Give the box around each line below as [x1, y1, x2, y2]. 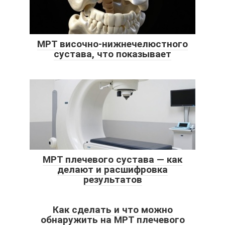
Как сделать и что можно [52, 203, 173, 215]
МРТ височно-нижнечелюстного [37, 38, 188, 50]
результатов [83, 173, 142, 185]
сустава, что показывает [54, 48, 171, 60]
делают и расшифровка [57, 163, 168, 175]
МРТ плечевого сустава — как [43, 153, 182, 165]
